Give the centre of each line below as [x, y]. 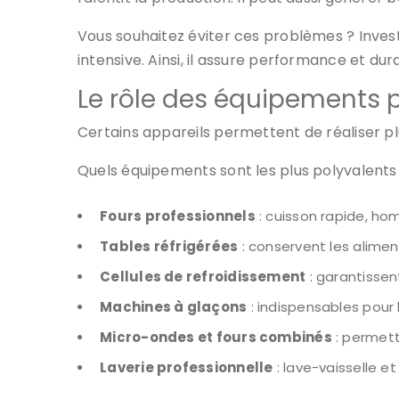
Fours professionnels [178, 216]
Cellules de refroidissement [203, 277]
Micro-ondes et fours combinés [216, 337]
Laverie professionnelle [187, 367]
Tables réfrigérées [169, 246]
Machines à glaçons [174, 307]
